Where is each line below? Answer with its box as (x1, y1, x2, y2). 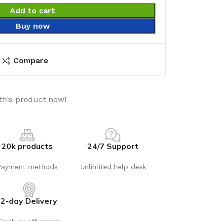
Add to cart (10, 6, 55, 15)
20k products (1, 141, 53, 151)
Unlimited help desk (80, 163, 146, 171)
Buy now (15, 21, 50, 31)
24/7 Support (87, 141, 139, 151)
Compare (13, 56, 48, 65)
